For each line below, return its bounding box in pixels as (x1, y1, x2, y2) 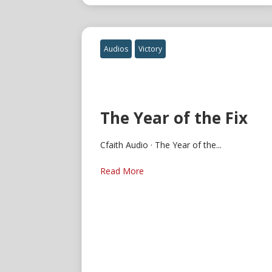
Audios (104, 44, 129, 55)
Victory (138, 44, 163, 55)
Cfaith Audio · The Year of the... (100, 139, 222, 151)
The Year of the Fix (100, 107, 248, 129)
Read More (100, 165, 144, 177)
